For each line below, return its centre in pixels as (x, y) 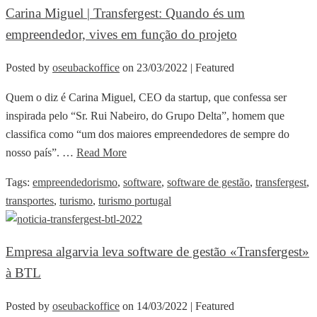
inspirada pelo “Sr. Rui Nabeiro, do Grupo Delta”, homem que (145, 115)
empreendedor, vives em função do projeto (121, 34)
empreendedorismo (75, 182)
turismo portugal (135, 200)
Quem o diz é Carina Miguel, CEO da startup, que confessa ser (146, 97)
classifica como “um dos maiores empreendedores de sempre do (148, 134)
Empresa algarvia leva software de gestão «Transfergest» (157, 252)
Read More (102, 152)
